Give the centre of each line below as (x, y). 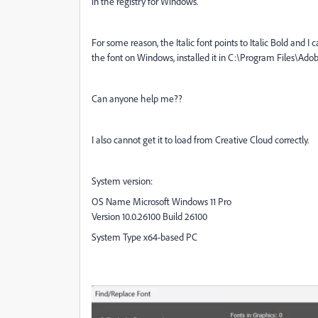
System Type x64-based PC (144, 237)
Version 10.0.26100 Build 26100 (149, 216)
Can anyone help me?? (137, 98)
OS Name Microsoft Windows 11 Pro (161, 201)
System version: (122, 181)
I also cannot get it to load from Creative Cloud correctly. (201, 139)
